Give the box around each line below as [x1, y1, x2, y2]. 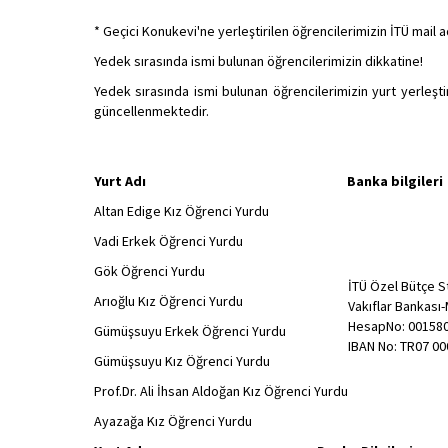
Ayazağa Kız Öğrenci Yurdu [93, 412, 252, 430]
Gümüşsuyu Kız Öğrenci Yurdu [93, 352, 270, 370]
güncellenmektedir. [93, 102, 212, 120]
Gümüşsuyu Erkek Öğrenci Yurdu [93, 322, 286, 340]
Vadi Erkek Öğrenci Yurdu [93, 232, 243, 250]
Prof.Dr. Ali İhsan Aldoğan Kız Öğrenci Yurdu [93, 382, 348, 400]
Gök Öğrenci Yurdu [93, 262, 205, 280]
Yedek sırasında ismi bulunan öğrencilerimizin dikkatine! [93, 52, 423, 70]
